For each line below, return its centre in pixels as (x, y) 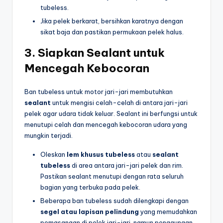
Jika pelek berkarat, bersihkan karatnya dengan (112, 21)
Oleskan (54, 155)
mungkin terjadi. (49, 136)
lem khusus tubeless (101, 155)
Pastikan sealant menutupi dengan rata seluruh (112, 176)
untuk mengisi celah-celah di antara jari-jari (119, 103)
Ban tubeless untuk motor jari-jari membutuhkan (99, 92)
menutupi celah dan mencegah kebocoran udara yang (106, 125)
